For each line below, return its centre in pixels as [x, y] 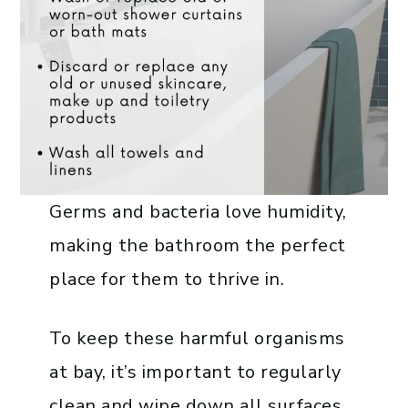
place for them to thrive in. [167, 279]
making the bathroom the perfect [198, 245]
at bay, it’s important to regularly [195, 372]
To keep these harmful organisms [197, 338]
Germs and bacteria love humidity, [198, 211]
